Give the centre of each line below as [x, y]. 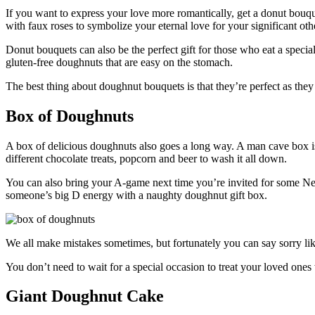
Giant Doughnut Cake [85, 296]
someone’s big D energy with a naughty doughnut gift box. [136, 195]
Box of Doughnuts [70, 116]
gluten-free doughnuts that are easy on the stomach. [119, 62]
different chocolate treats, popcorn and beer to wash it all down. [146, 158]
